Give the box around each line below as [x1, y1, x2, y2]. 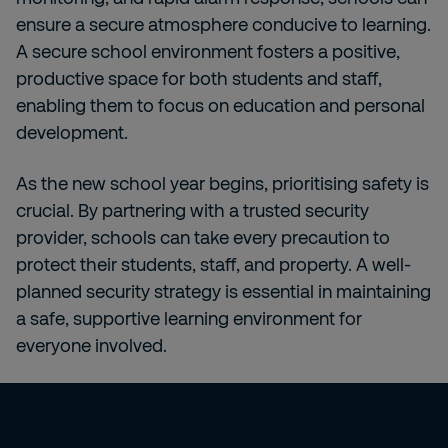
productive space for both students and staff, [16, 67, 382, 89]
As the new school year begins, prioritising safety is [16, 172, 429, 194]
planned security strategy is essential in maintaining [16, 280, 431, 302]
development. [16, 121, 128, 143]
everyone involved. [16, 334, 167, 356]
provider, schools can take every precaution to [16, 226, 390, 248]
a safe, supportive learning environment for [16, 307, 362, 329]
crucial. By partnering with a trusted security [16, 199, 369, 221]
